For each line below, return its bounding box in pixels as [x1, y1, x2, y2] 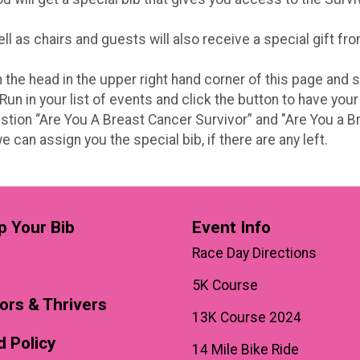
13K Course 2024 [192, 309, 301, 325]
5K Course [192, 276, 258, 293]
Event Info [192, 217, 271, 237]
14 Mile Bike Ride [192, 341, 299, 358]
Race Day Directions [192, 244, 317, 261]
